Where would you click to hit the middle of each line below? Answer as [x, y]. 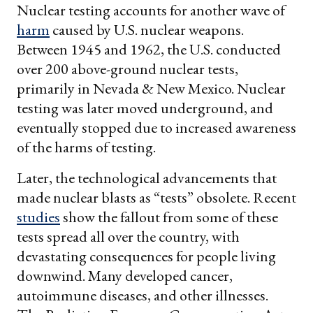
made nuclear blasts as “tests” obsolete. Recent [156, 198]
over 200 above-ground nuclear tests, [128, 69]
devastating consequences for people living [146, 256]
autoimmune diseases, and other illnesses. [143, 296]
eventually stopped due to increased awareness [156, 128]
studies [38, 217]
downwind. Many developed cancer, [125, 276]
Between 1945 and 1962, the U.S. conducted [149, 50]
